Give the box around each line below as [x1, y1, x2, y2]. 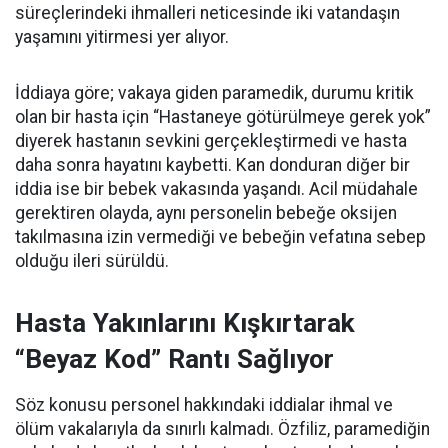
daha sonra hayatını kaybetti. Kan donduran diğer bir [15, 155, 410, 175]
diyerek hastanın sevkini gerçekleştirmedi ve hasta [15, 131, 407, 151]
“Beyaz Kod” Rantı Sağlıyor [15, 344, 334, 374]
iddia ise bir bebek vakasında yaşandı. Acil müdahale [15, 179, 418, 199]
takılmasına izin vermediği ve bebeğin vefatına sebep [15, 227, 426, 247]
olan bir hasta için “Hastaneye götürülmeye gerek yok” [15, 107, 431, 127]
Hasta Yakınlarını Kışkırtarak [15, 308, 355, 338]
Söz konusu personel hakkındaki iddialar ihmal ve [15, 395, 393, 415]
